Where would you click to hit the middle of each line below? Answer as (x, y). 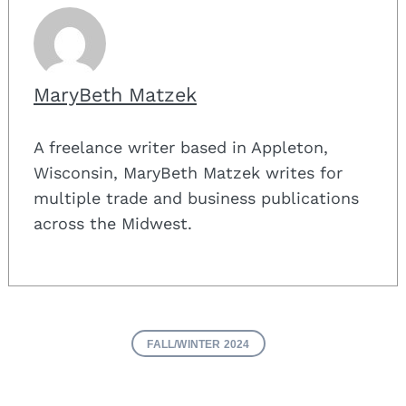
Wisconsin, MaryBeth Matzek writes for (188, 173)
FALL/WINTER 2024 (198, 344)
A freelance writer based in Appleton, (181, 148)
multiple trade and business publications (196, 198)
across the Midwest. (113, 224)
